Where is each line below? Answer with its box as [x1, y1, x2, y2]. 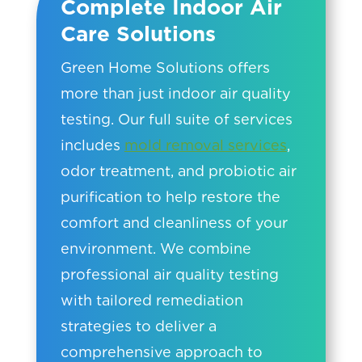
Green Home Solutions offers [60, 58, 270, 76]
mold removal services [124, 136, 287, 154]
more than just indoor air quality [60, 84, 291, 102]
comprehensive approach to [60, 343, 263, 360]
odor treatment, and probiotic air [60, 162, 297, 179]
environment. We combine [60, 239, 251, 257]
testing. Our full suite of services [60, 110, 293, 128]
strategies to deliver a [60, 317, 217, 335]
